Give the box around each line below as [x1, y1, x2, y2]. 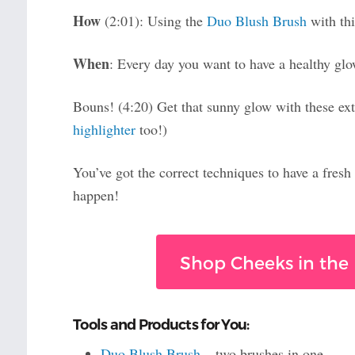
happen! [72, 185, 119, 205]
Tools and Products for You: [72, 316, 250, 334]
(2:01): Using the [104, 11, 207, 31]
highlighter [72, 120, 136, 139]
